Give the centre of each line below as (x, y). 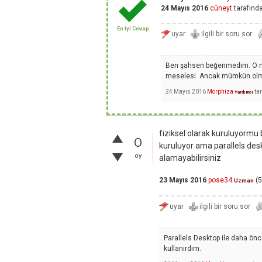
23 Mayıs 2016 (183, 180)
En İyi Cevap (133, 29)
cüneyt (221, 8)
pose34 (220, 180)
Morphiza (220, 91)
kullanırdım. (182, 249)
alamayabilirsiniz (190, 158)
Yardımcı (244, 92)
